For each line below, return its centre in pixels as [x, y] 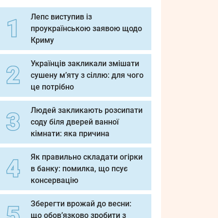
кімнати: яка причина [70, 134]
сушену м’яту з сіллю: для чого [87, 75]
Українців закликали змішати [85, 64]
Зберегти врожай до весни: [81, 204]
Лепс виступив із [61, 17]
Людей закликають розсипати [87, 110]
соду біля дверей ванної [75, 122]
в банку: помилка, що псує [79, 169]
